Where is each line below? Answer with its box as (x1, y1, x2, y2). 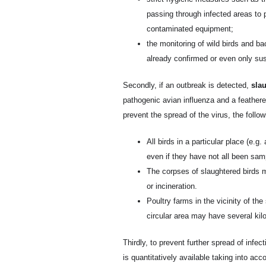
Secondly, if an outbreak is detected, (123, 81, 251, 90)
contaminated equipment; (147, 24, 233, 33)
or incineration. (147, 182, 197, 191)
